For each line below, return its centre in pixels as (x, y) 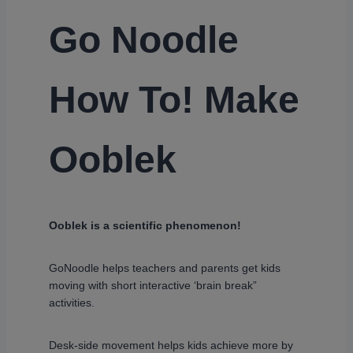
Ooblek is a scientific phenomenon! (145, 226)
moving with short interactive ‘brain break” (153, 286)
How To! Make (174, 100)
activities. (72, 303)
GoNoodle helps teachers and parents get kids (165, 268)
